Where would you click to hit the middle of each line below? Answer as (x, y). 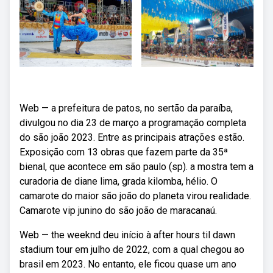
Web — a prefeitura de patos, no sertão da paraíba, (126, 108)
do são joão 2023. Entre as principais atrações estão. (132, 137)
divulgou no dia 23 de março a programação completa (133, 123)
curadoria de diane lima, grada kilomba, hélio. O (119, 181)
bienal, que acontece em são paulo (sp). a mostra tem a (136, 167)
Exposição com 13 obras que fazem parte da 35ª (124, 152)
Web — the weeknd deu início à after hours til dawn (127, 235)
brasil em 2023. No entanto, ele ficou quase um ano (128, 264)
